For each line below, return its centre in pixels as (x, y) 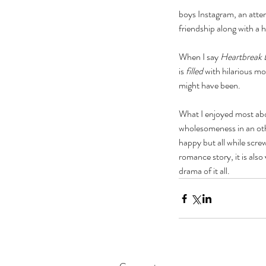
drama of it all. (205, 171)
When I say (199, 57)
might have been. (210, 85)
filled (194, 71)
